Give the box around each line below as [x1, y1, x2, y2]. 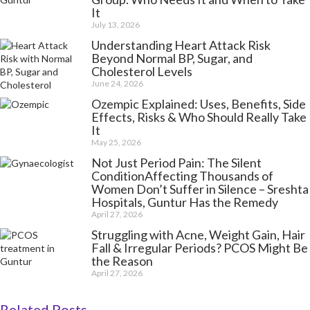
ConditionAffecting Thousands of [91, 168, 273, 184]
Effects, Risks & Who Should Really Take [91, 109, 307, 125]
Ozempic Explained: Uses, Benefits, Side [91, 96, 306, 112]
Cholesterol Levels [91, 64, 192, 80]
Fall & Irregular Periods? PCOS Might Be [91, 240, 308, 256]
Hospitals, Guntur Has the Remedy [91, 194, 278, 210]
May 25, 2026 [91, 137, 141, 148]
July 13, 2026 [91, 19, 140, 30]
